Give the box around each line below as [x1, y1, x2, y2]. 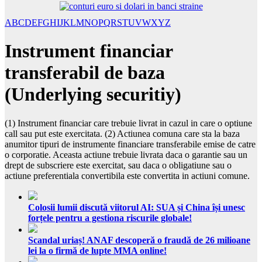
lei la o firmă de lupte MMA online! [28, 245, 167, 256]
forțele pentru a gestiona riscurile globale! [28, 212, 192, 223]
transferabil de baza [5, 62, 165, 84]
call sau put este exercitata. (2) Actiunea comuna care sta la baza [5, 128, 240, 139]
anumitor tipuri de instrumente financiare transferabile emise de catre [5, 139, 256, 149]
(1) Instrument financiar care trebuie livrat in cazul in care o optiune [5, 118, 252, 128]
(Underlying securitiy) [5, 84, 181, 105]
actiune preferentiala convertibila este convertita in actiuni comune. [5, 170, 250, 181]
